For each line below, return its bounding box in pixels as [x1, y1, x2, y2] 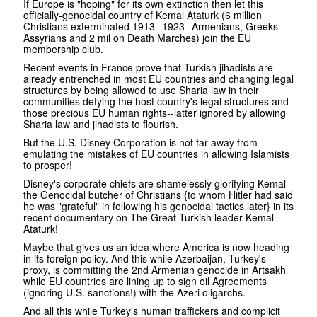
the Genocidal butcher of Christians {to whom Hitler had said [23, 188, 293, 202]
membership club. [23, 42, 103, 57]
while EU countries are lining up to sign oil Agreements [23, 274, 267, 289]
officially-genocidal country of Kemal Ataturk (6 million [23, 8, 262, 23]
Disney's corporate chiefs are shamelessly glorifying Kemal [23, 176, 286, 191]
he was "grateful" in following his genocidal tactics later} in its [23, 199, 294, 214]
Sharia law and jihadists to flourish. [23, 117, 178, 132]
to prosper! [23, 158, 72, 173]
